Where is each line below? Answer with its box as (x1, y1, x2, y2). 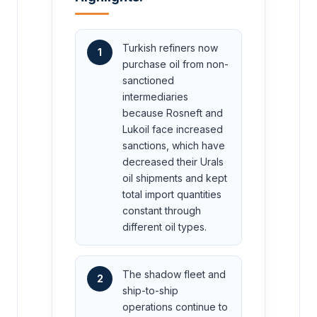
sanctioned (122, 74, 174, 86)
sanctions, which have (122, 139, 225, 151)
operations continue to (122, 300, 228, 313)
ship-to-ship (122, 284, 178, 296)
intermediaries (122, 90, 188, 103)
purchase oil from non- (122, 57, 229, 70)
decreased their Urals (122, 155, 224, 168)
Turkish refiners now (122, 41, 218, 54)
